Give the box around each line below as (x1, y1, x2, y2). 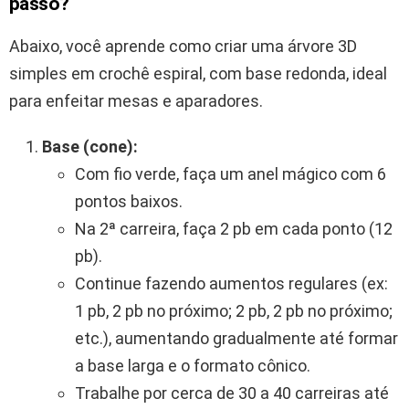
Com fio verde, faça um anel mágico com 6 (75, 164, 386, 184)
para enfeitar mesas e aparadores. (9, 91, 263, 111)
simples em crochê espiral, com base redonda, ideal (9, 64, 387, 84)
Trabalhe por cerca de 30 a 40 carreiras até (75, 383, 389, 404)
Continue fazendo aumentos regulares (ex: (75, 274, 388, 294)
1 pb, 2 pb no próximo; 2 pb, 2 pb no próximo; (75, 301, 393, 321)
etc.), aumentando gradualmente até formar (75, 329, 398, 349)
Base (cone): (42, 137, 138, 157)
